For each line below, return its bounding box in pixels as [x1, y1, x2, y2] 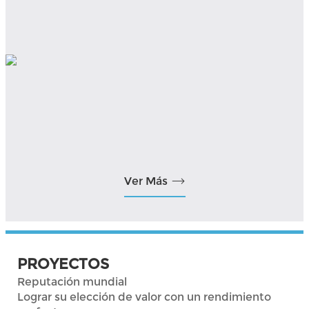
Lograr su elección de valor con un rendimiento [17, 290, 272, 304]
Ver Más [123, 174, 168, 188]
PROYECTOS [17, 255, 110, 273]
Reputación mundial [17, 275, 128, 289]
